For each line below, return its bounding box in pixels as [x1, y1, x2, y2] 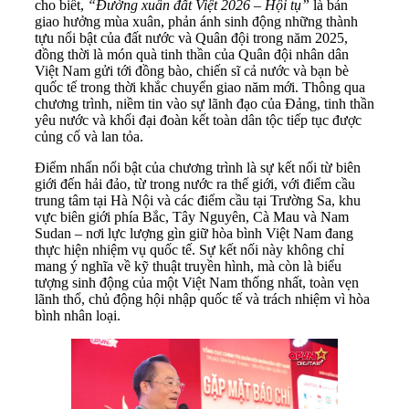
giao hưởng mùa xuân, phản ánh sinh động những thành [35, 13, 358, 29]
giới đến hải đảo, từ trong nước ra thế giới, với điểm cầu [35, 175, 355, 192]
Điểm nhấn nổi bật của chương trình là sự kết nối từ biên [35, 159, 361, 175]
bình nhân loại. [35, 307, 121, 323]
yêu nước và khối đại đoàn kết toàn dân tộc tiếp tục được [35, 111, 362, 128]
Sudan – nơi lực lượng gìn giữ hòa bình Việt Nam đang [35, 225, 353, 241]
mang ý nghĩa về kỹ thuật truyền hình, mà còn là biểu [35, 257, 341, 274]
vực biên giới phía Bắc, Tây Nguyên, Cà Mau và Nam [35, 208, 349, 225]
